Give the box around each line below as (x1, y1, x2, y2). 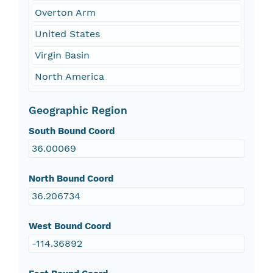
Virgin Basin (34, 49, 90, 62)
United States (34, 28, 100, 40)
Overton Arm (34, 7, 96, 19)
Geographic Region (28, 104, 127, 117)
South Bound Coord (28, 126, 115, 137)
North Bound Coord (28, 173, 113, 185)
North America (34, 71, 104, 83)
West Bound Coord (28, 221, 111, 232)
